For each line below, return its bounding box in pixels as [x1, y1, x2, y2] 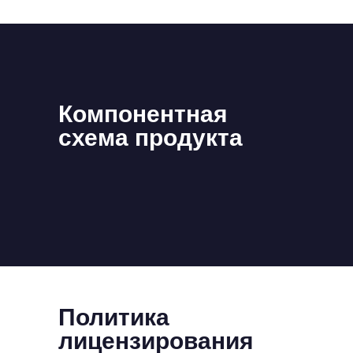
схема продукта [58, 124, 243, 150]
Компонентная [58, 101, 228, 127]
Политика [58, 304, 169, 330]
